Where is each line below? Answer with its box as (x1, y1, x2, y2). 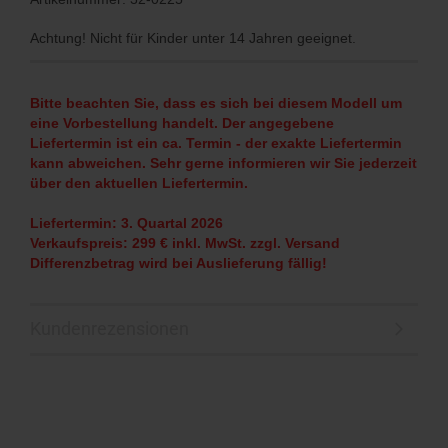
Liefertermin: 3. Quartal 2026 (30, 214, 223, 231)
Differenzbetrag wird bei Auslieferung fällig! (30, 254, 327, 271)
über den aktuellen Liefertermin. (30, 174, 248, 191)
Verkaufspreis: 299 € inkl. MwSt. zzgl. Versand (30, 234, 340, 251)
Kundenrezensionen (30, 317, 189, 339)
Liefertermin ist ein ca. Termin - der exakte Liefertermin (30, 134, 402, 151)
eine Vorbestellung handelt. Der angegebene (30, 114, 334, 131)
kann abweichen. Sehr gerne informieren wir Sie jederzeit (30, 154, 417, 171)
